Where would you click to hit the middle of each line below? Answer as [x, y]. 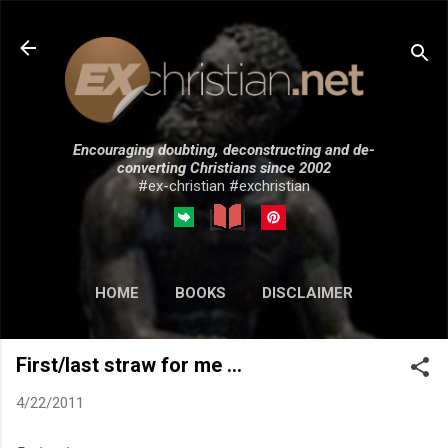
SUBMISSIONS [267, 334]
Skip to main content [224, 25]
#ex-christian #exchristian [224, 185]
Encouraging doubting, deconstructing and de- [224, 149]
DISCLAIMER [307, 292]
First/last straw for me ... [129, 364]
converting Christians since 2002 [224, 167]
